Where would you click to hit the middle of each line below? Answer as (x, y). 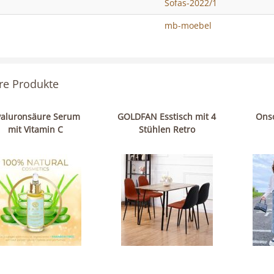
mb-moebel (188, 25)
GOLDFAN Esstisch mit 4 (167, 117)
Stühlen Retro (167, 130)
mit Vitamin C (35, 130)
